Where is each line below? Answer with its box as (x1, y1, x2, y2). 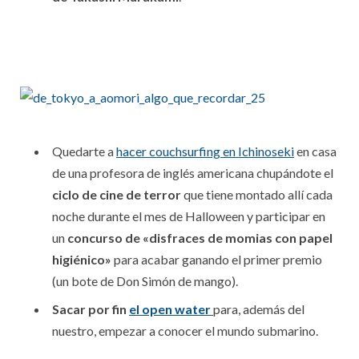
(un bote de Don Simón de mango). (52, 273, 238, 288)
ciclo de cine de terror (52, 187, 181, 202)
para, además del (213, 301, 305, 317)
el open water (129, 301, 211, 317)
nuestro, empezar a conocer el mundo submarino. (52, 323, 318, 338)
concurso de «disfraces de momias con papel (67, 230, 333, 245)
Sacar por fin (52, 301, 129, 317)
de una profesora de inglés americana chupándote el (52, 165, 333, 180)
